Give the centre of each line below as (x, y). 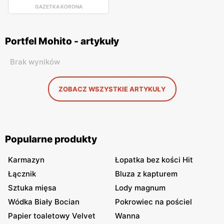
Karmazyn (26, 160)
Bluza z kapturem (146, 174)
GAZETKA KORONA (58, 7)
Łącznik (22, 174)
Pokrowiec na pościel (153, 202)
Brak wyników (35, 62)
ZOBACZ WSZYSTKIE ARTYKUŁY (112, 89)
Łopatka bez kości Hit (154, 160)
